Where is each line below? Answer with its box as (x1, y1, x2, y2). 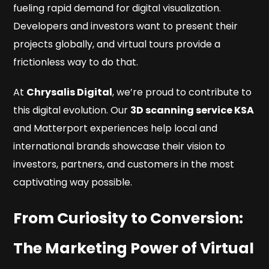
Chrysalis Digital (26, 85, 113, 100)
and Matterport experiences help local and (13, 121, 218, 136)
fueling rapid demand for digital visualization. (13, 1, 222, 16)
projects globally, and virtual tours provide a (13, 37, 221, 52)
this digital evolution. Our (13, 103, 131, 118)
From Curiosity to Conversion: (13, 208, 244, 229)
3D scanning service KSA (130, 103, 255, 118)
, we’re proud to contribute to (112, 85, 252, 100)
